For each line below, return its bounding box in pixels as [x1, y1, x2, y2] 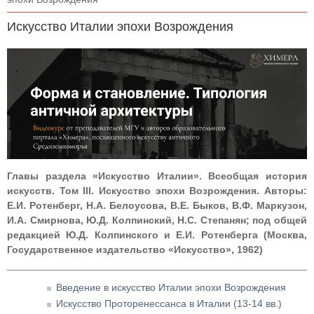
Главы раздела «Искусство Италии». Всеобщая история [7, 170, 307, 182]
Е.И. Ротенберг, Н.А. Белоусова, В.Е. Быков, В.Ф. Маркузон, [7, 200, 307, 212]
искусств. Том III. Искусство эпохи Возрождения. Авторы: [7, 185, 307, 197]
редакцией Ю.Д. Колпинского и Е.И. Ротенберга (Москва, [7, 229, 307, 241]
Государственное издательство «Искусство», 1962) [7, 244, 263, 256]
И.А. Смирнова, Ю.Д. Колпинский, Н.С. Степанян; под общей [7, 214, 307, 226]
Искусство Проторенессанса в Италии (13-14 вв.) [56, 298, 282, 310]
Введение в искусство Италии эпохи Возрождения [56, 282, 286, 294]
